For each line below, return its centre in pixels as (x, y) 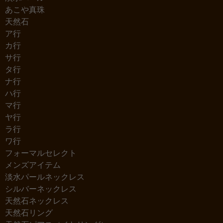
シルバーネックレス (41, 189)
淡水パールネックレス (45, 177)
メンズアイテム (33, 165)
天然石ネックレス (37, 201)
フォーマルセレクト (41, 153)
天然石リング (29, 213)
